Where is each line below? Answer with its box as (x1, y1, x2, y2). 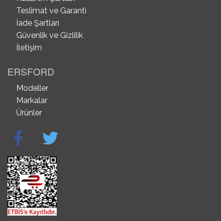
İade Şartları (16, 18, 59, 28)
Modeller (16, 83, 48, 93)
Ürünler (16, 108, 42, 118)
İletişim (16, 43, 42, 53)
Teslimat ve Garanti (16, 6, 86, 16)
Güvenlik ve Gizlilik (16, 31, 83, 40)
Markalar (16, 96, 47, 106)
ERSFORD (7, 65, 54, 78)
